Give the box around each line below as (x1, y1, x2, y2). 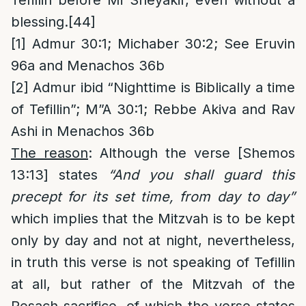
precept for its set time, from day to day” (11, 189, 295, 205)
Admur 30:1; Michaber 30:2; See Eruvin (26, 36, 295, 52)
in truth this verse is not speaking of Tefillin (11, 254, 295, 270)
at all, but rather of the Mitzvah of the (11, 276, 295, 292)
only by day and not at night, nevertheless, (11, 232, 295, 249)
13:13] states (11, 167, 108, 183)
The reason (11, 145, 88, 161)
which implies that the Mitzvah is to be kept (11, 210, 295, 227)
